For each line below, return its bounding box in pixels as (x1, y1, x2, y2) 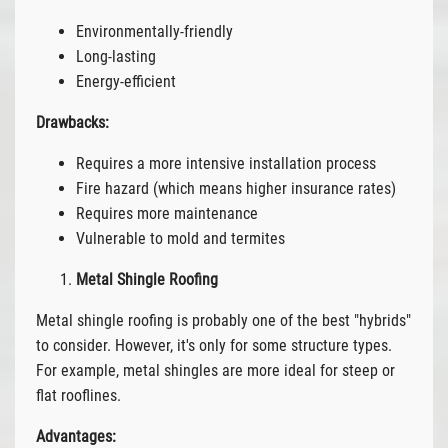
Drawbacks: (35, 112, 109, 132)
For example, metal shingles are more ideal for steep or (35, 360, 395, 380)
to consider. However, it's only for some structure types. (35, 335, 392, 355)
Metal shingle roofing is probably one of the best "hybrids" (35, 310, 411, 330)
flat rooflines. (35, 385, 121, 405)
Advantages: (35, 426, 116, 446)
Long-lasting (75, 46, 156, 66)
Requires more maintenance (75, 203, 258, 223)
